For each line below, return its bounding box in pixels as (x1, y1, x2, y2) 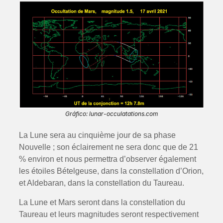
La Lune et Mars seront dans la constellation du (18, 198, 185, 207)
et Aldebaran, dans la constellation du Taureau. (18, 179, 184, 188)
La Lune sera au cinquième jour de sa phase (18, 131, 176, 140)
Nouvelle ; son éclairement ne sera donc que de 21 (18, 143, 198, 152)
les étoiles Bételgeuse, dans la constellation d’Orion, (18, 167, 204, 176)
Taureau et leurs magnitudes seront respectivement (18, 210, 199, 219)
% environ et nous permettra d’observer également (18, 155, 196, 164)
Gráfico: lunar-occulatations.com (65, 110, 158, 118)
